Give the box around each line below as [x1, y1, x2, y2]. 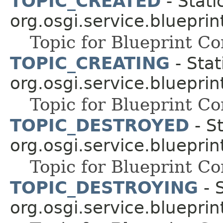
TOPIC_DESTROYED [10, 115, 189, 135]
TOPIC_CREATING [10, 53, 170, 73]
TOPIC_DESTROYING [10, 177, 198, 198]
